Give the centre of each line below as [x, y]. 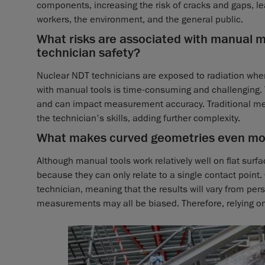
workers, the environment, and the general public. [140, 20]
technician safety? [88, 53]
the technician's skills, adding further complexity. [138, 119]
